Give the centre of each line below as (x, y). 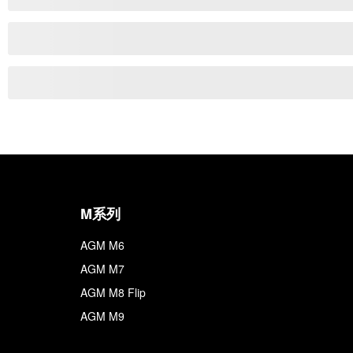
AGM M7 (102, 269)
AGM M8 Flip (113, 292)
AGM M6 (102, 245)
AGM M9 (102, 316)
